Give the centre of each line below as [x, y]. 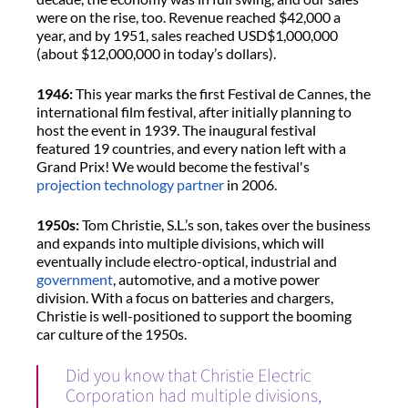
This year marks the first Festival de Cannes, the [222, 94]
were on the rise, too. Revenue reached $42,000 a [189, 17]
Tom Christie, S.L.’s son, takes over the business [225, 225]
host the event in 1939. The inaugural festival [176, 130]
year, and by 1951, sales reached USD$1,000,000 [187, 36]
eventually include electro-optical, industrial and [187, 261]
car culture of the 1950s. [113, 334]
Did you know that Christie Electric [189, 376]
